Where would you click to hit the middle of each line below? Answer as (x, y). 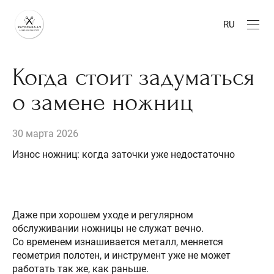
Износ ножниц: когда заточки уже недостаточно (124, 155)
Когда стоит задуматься (133, 77)
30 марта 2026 (45, 134)
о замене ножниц (102, 102)
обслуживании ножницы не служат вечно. (108, 228)
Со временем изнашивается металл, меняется (118, 242)
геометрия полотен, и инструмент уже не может (121, 255)
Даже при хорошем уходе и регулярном (103, 215)
